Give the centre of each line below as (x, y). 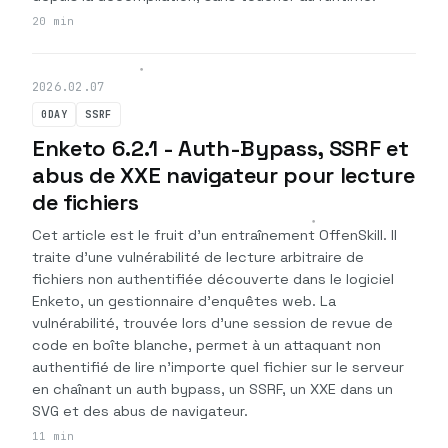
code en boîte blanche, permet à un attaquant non (206, 345)
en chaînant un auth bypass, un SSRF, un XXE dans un (212, 389)
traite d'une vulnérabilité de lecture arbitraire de (198, 257)
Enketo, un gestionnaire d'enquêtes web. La (184, 301)
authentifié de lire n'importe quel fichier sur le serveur (218, 367)
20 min (53, 21)
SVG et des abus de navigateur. (140, 411)
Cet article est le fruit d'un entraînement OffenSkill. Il (214, 235)
